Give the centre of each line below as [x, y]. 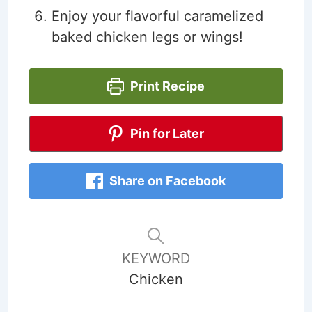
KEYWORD [156, 259]
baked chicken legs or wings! [147, 37]
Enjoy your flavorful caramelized [157, 16]
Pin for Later [166, 134]
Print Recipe [166, 86]
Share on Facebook [166, 181]
